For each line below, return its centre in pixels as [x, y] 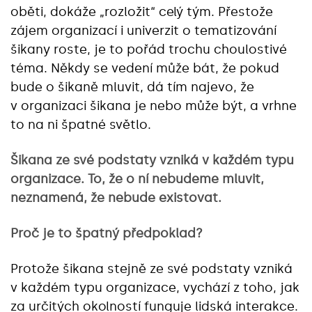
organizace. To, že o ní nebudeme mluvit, [137, 179]
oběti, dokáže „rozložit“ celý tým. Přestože [142, 11]
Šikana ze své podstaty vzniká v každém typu [152, 160]
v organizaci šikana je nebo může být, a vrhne [154, 106]
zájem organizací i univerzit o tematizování [143, 30]
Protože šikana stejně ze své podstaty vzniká [151, 268]
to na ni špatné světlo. [81, 124]
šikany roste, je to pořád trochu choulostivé [149, 49]
